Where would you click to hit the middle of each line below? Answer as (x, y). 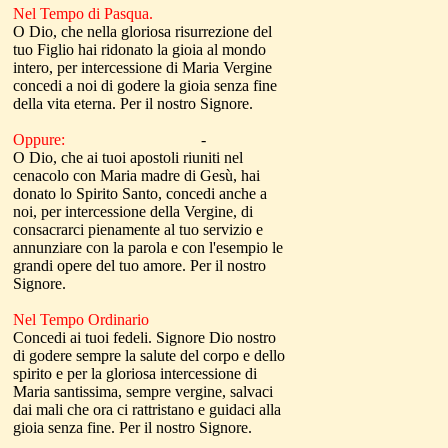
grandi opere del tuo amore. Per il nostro (139, 265)
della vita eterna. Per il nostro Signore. (133, 103)
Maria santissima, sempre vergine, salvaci (143, 391)
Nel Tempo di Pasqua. (83, 13)
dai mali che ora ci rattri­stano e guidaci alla (147, 409)
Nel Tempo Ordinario (81, 319)
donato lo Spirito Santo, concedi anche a (140, 193)
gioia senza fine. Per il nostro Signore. (132, 427)
